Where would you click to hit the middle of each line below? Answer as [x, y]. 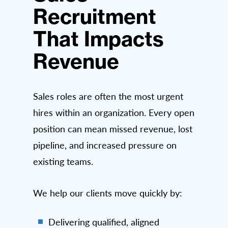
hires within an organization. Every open [114, 112]
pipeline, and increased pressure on [105, 145]
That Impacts [98, 39]
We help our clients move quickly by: [108, 193]
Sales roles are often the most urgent [108, 96]
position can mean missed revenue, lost [113, 129]
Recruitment [95, 16]
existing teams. [63, 161]
